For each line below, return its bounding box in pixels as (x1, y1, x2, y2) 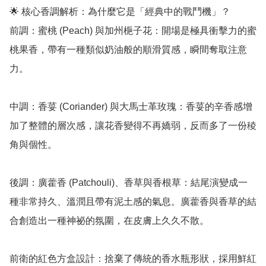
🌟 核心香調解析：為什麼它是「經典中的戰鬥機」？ (9, 7, 230, 17)
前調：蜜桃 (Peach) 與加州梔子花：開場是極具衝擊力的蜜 (9, 26, 256, 36)
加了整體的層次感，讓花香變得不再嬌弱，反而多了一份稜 (9, 121, 256, 131)
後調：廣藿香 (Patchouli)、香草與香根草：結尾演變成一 (9, 178, 248, 188)
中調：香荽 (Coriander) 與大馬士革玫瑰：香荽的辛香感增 (9, 102, 252, 112)
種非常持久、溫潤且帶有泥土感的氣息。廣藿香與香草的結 (9, 197, 256, 207)
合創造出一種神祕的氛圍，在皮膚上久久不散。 (9, 216, 209, 226)
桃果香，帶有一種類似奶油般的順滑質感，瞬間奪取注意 (9, 45, 247, 55)
